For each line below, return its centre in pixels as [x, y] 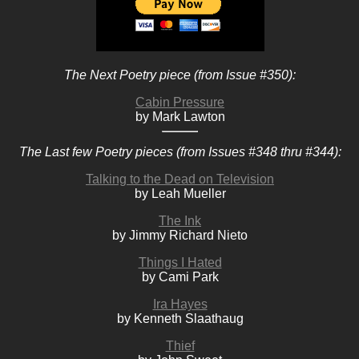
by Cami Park [180, 277]
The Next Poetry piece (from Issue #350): [180, 75]
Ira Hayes [180, 304]
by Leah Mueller [180, 194]
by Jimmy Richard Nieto [180, 235]
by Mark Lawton [180, 117]
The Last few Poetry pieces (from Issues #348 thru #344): [180, 152]
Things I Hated [180, 262]
